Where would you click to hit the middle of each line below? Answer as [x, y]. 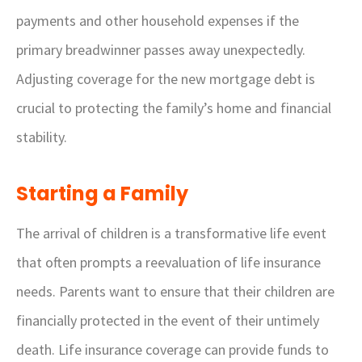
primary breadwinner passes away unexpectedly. [161, 50]
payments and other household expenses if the [158, 21]
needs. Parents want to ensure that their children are [175, 291]
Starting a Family [102, 194]
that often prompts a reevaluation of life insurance [168, 262]
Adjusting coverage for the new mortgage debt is [166, 79]
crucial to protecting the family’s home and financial [174, 108]
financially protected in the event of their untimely [168, 320]
